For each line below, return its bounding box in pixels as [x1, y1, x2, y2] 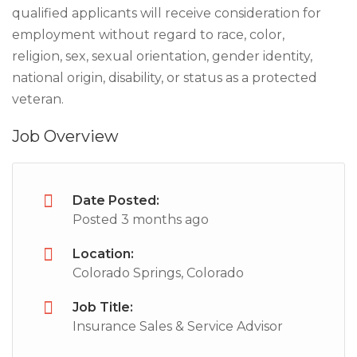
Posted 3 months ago [73, 212, 209, 227]
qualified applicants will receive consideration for [12, 6, 321, 21]
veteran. [12, 92, 64, 107]
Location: [73, 246, 134, 261]
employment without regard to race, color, [12, 27, 284, 42]
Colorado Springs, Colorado [73, 265, 244, 280]
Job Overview [12, 127, 119, 146]
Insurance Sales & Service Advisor [73, 319, 283, 334]
